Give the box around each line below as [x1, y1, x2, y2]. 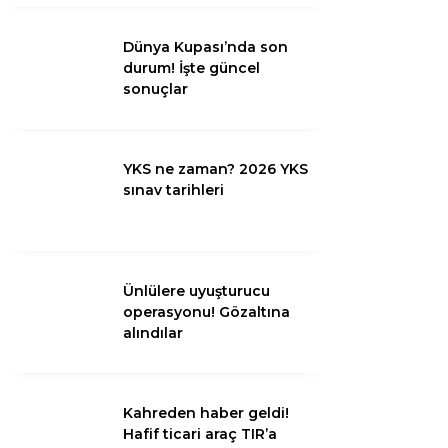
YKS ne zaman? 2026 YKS [123, 159, 308, 178]
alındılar [123, 323, 183, 342]
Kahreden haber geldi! [123, 403, 289, 422]
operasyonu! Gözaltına [123, 302, 290, 321]
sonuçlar [123, 79, 188, 98]
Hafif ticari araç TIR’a [123, 424, 277, 443]
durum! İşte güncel [123, 58, 260, 77]
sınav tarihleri [123, 180, 224, 199]
